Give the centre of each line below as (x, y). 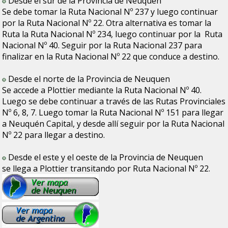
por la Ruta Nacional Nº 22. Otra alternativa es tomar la (107, 23)
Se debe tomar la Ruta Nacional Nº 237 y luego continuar (110, 11)
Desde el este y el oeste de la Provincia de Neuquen (106, 157)
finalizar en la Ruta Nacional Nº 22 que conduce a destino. (111, 56)
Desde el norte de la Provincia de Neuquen (89, 79)
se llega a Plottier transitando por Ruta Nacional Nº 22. (106, 168)
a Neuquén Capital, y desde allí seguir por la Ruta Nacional (113, 123)
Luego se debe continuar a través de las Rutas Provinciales (114, 101)
